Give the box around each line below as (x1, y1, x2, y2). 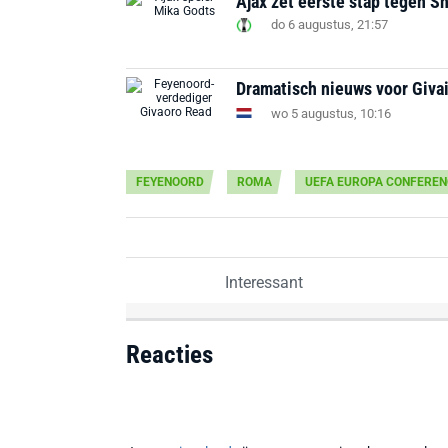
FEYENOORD (136, 175, 204, 189)
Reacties (126, 340, 213, 369)
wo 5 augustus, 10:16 (271, 105, 391, 121)
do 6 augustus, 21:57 (271, 17, 388, 32)
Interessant (221, 273, 303, 292)
